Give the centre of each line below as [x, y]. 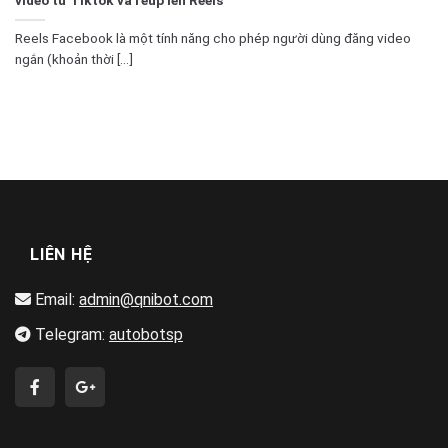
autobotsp [146, 335]
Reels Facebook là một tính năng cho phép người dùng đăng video [213, 37]
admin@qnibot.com [146, 300]
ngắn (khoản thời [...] [74, 58]
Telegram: [70, 335]
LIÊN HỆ [61, 255]
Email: [55, 300]
